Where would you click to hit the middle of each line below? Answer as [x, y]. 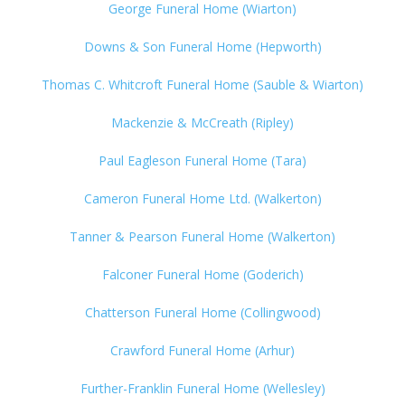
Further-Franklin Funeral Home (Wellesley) [202, 388]
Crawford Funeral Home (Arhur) [202, 350]
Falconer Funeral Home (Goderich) [202, 274]
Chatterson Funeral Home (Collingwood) [202, 312]
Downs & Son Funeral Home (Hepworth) [202, 46]
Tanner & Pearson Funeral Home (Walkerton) [202, 236]
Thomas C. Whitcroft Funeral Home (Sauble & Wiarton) [202, 84]
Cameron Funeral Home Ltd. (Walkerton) [202, 198]
